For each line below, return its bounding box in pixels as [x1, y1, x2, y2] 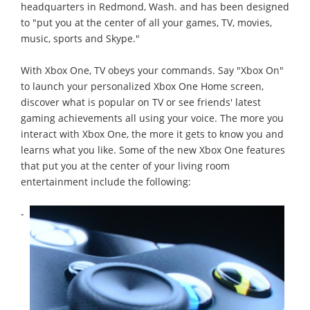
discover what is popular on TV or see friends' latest [21, 95, 261, 109]
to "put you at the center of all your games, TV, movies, [21, 15, 272, 29]
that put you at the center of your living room [21, 158, 230, 172]
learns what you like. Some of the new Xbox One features [21, 143, 285, 156]
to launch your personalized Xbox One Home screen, [21, 79, 264, 93]
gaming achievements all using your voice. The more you [21, 111, 284, 125]
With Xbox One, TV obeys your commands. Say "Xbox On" [21, 63, 284, 77]
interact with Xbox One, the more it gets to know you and [21, 127, 284, 140]
